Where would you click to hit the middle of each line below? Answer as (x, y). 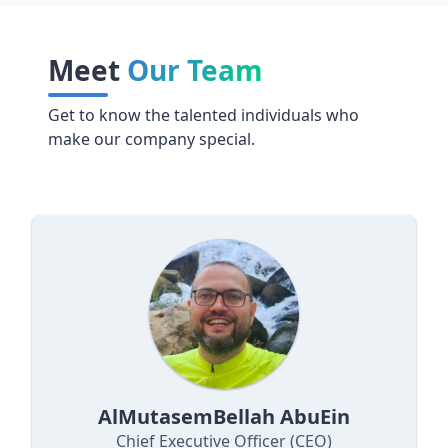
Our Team (195, 70)
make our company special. (151, 139)
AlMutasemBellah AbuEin (224, 416)
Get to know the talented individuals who (203, 115)
